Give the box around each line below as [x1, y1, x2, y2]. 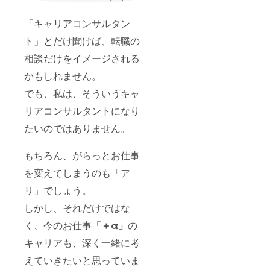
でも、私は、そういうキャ [24, 86, 140, 100]
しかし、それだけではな [24, 200, 130, 215]
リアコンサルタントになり [24, 103, 140, 118]
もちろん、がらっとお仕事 [24, 148, 140, 162]
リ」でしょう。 [24, 183, 92, 197]
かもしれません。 [24, 68, 101, 83]
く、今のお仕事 [24, 218, 92, 232]
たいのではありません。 [24, 121, 130, 135]
